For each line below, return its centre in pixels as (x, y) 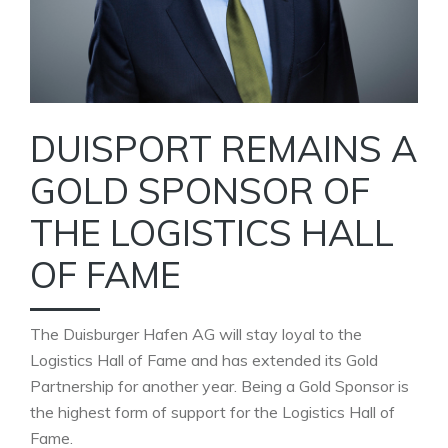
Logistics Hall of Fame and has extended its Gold (204, 360)
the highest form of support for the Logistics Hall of (212, 412)
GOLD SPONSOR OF (200, 190)
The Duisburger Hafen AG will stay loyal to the (196, 334)
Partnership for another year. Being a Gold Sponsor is (219, 386)
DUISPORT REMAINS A (223, 148)
